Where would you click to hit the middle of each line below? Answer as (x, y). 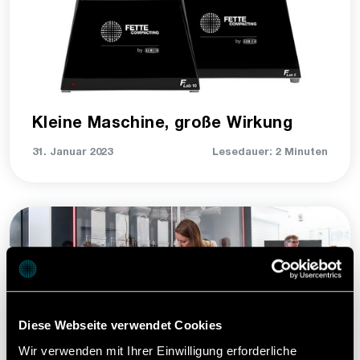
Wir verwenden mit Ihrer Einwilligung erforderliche (157, 350)
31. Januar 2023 (72, 153)
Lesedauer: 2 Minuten (270, 153)
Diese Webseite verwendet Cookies (120, 325)
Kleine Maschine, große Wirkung (162, 124)
